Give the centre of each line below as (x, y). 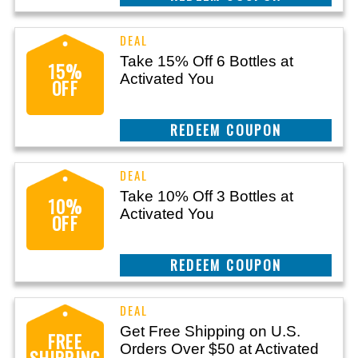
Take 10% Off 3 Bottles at (207, 196)
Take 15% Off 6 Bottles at (207, 61)
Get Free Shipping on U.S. (210, 331)
